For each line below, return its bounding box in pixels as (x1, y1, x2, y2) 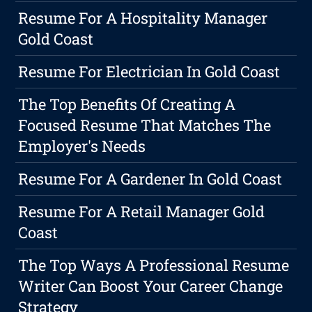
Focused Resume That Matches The (18, 115, 272, 136)
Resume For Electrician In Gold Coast (18, 61, 281, 82)
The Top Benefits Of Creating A (18, 94, 236, 115)
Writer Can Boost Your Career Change (18, 276, 283, 297)
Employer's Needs (18, 136, 146, 157)
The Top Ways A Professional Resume (18, 255, 290, 276)
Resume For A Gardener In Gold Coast (18, 169, 283, 189)
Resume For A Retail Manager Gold (18, 201, 265, 222)
